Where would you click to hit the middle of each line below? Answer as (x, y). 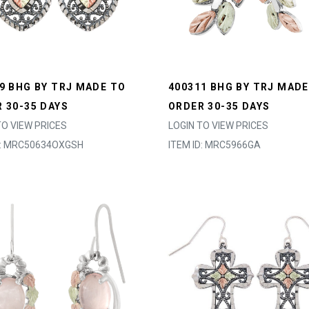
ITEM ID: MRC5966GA (215, 145)
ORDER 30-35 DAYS (219, 106)
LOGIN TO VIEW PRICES (218, 126)
